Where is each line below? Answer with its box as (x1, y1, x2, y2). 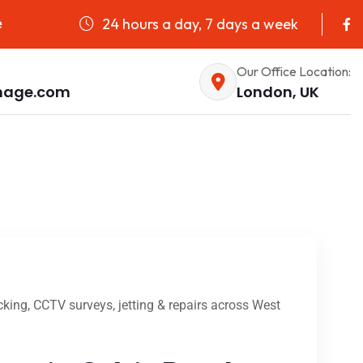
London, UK (237, 81, 319, 102)
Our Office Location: (237, 62, 351, 79)
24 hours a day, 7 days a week (99, 14, 298, 33)
